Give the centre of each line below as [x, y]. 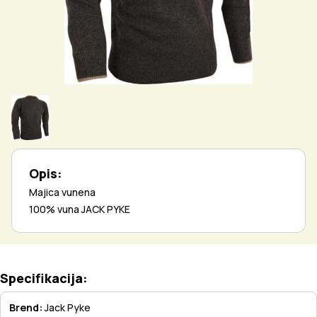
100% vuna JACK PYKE [81, 209]
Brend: [27, 308]
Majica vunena [62, 192]
